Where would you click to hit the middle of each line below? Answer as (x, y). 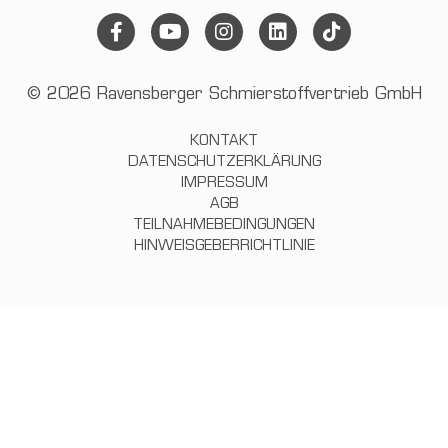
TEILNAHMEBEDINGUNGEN (224, 226)
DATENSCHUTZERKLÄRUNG (224, 163)
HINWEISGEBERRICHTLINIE (224, 247)
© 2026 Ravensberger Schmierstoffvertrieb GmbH (224, 95)
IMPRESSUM (224, 184)
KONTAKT (224, 142)
